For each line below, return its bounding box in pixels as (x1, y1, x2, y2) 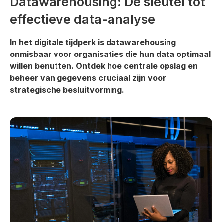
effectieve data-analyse (10, 12, 155, 27)
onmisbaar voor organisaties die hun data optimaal (10, 49, 211, 59)
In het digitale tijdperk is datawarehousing (10, 37, 176, 47)
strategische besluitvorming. (10, 85, 124, 95)
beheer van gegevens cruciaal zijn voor (10, 73, 166, 83)
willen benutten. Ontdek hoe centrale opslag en (10, 61, 198, 71)
